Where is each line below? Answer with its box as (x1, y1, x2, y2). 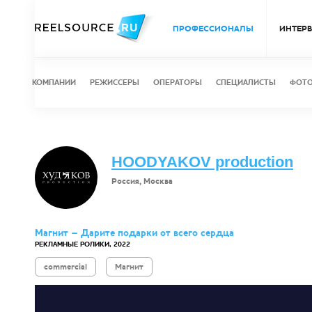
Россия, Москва (111, 175, 173, 187)
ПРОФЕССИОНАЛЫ (173, 23, 253, 34)
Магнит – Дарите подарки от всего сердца (35, 226, 234, 240)
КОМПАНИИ (32, 77, 76, 88)
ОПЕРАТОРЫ (153, 77, 202, 88)
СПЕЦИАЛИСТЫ (216, 77, 276, 88)
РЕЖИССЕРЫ (90, 77, 139, 88)
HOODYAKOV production (111, 153, 293, 171)
